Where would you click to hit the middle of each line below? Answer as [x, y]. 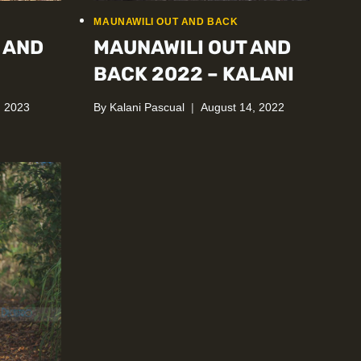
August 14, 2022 [242, 107]
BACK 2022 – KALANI [194, 75]
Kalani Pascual [147, 107]
